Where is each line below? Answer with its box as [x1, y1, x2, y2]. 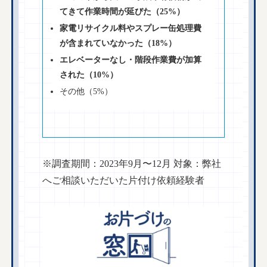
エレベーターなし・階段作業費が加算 [60, 54, 202, 64]
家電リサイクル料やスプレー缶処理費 [60, 23, 202, 33]
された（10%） [60, 69, 119, 79]
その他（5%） [60, 86, 113, 96]
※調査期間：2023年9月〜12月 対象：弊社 [42, 158, 222, 169]
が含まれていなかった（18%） [60, 38, 177, 48]
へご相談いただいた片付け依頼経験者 [42, 175, 205, 185]
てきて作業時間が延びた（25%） [60, 7, 185, 17]
